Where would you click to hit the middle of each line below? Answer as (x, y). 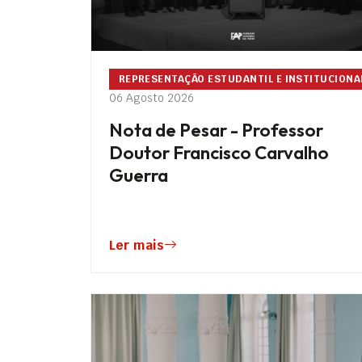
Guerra (139, 175)
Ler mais (137, 246)
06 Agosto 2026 (152, 97)
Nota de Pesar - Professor (217, 130)
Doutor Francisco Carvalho (219, 152)
